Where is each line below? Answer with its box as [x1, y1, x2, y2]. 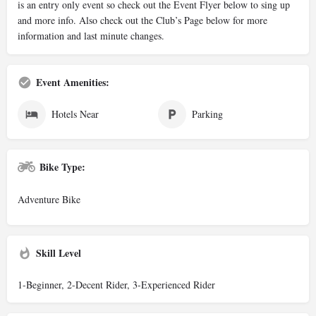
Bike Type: [39, 159, 85, 174]
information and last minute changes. [18, 29, 164, 42]
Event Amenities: [36, 75, 109, 90]
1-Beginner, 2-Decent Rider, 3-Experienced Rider [18, 278, 215, 291]
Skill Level [36, 245, 81, 260]
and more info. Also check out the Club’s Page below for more [18, 13, 267, 27]
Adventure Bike [18, 193, 80, 206]
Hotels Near [51, 107, 99, 121]
